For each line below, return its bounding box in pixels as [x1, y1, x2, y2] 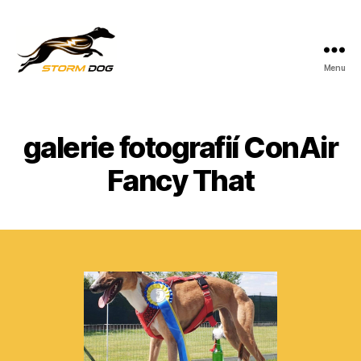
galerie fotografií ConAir [23, 130, 338, 165]
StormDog [15, 73, 85, 90]
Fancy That [106, 163, 255, 198]
